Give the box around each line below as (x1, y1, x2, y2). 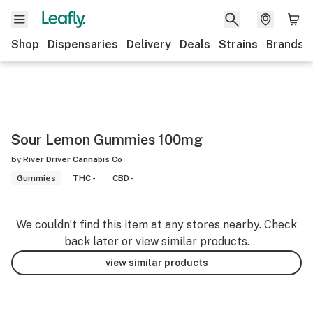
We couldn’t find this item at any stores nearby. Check (16, 218, 297, 231)
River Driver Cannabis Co (23, 154, 122, 164)
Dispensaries (48, 38, 118, 51)
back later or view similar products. (64, 235, 249, 248)
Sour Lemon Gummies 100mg (11, 131, 203, 148)
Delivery (126, 38, 171, 51)
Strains (219, 38, 258, 51)
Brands (266, 38, 304, 51)
